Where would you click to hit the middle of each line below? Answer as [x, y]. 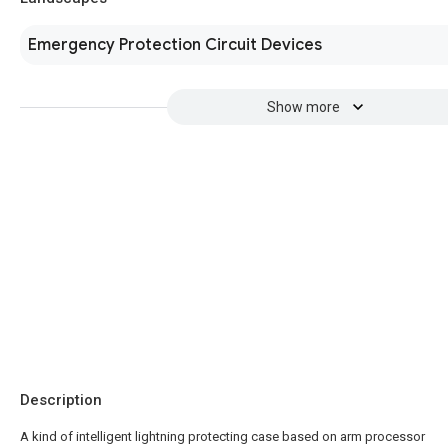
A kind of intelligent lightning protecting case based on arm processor [222, 436]
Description [61, 400]
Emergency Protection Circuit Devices [175, 45]
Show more [303, 107]
